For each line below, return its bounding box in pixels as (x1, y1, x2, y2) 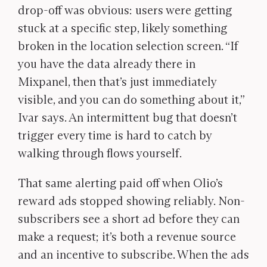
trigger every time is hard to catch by (18, 128, 212, 142)
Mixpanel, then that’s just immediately (18, 74, 216, 89)
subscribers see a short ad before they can (18, 212, 240, 226)
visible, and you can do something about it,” (18, 92, 244, 107)
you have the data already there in (18, 57, 195, 71)
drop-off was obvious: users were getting (18, 3, 232, 17)
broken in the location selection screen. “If (18, 39, 238, 53)
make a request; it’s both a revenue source (18, 229, 236, 244)
